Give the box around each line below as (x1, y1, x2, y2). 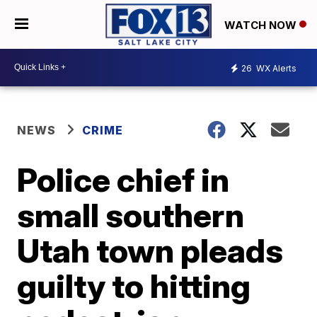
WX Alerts (254, 63, 296, 74)
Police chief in (17, 159, 230, 200)
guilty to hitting (17, 265, 251, 306)
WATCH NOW (224, 18, 299, 32)
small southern (17, 195, 245, 235)
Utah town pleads (17, 230, 284, 270)
